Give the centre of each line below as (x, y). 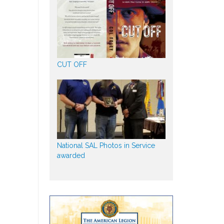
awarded (71, 155)
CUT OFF (72, 64)
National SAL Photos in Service (106, 145)
